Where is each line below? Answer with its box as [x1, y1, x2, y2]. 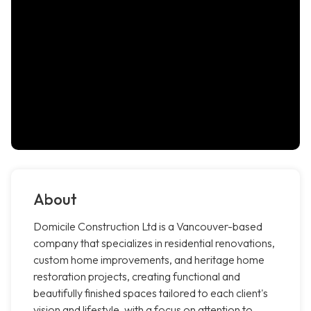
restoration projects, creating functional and [33, 269, 240, 284]
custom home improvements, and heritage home [33, 253, 264, 267]
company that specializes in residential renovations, [33, 236, 275, 251]
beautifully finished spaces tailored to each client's [33, 286, 268, 301]
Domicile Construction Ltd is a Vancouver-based [33, 219, 262, 234]
